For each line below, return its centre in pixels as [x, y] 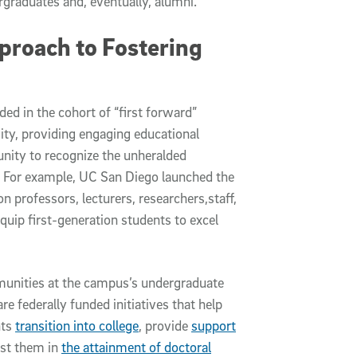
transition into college [77, 326]
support [214, 326]
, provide [165, 326]
